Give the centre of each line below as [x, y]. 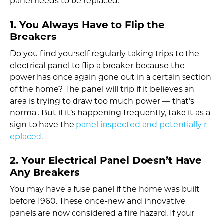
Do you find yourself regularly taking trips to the [105, 54]
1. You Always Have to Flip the [87, 25]
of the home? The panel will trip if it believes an [102, 90]
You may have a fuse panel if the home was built [105, 190]
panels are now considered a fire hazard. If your [102, 213]
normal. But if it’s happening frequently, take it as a [110, 113]
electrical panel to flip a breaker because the [97, 66]
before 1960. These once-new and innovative [98, 202]
